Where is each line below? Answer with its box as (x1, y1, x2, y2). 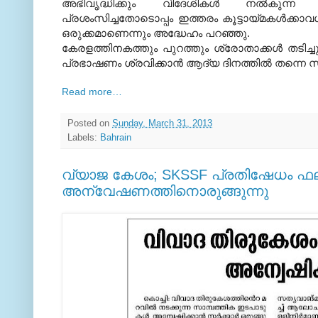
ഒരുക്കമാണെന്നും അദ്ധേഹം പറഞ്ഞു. (62, 27, 250, 40)
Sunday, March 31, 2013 (112, 119, 212, 129)
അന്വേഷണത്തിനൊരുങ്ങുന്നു (62, 183, 268, 199)
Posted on (67, 119, 112, 129)
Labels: (67, 133, 100, 143)
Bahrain (100, 133, 131, 143)
